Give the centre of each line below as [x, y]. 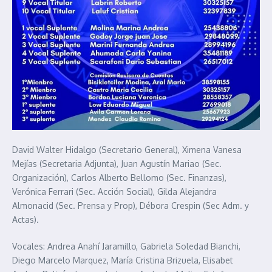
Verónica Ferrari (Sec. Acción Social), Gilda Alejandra [114, 191]
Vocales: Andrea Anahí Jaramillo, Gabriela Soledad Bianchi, [126, 246]
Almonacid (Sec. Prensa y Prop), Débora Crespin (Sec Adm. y [131, 205]
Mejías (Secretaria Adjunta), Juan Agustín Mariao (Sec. [117, 163]
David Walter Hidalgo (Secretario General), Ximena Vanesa [127, 149]
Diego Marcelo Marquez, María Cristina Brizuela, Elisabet [123, 260]
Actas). [25, 219]
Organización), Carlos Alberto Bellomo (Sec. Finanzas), [119, 177]
